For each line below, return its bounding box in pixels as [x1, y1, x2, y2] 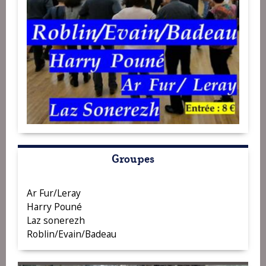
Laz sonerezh [27, 214, 85, 227]
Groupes [112, 150, 154, 166]
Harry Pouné [27, 200, 82, 214]
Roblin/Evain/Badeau [27, 227, 116, 241]
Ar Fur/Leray [27, 186, 81, 200]
